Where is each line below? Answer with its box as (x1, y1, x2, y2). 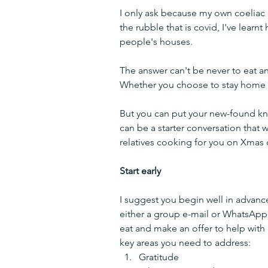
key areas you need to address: (120, 237, 251, 249)
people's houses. (120, 36, 193, 48)
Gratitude (139, 251, 179, 263)
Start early (120, 165, 161, 177)
